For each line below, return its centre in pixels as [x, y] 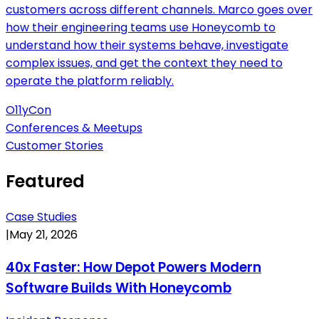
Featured [45, 182]
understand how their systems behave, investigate [147, 46]
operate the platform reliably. [90, 81]
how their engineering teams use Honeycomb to [141, 28]
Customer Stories [54, 146]
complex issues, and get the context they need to [144, 63]
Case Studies [41, 217]
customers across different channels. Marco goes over [159, 10]
